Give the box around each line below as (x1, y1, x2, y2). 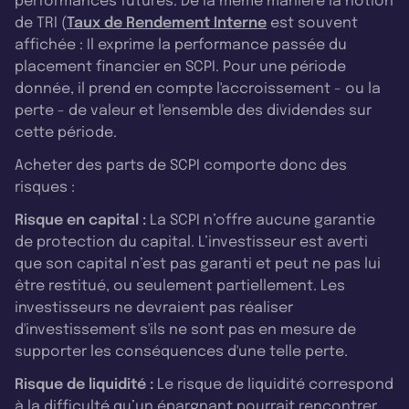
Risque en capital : (15, 212, 146, 228)
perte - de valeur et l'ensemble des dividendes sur (15, 102, 372, 119)
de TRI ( (15, 15, 67, 31)
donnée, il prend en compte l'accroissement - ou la (15, 80, 381, 97)
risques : (15, 179, 75, 195)
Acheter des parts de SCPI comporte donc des (15, 157, 347, 173)
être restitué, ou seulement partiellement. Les (15, 278, 345, 294)
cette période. (15, 124, 117, 141)
